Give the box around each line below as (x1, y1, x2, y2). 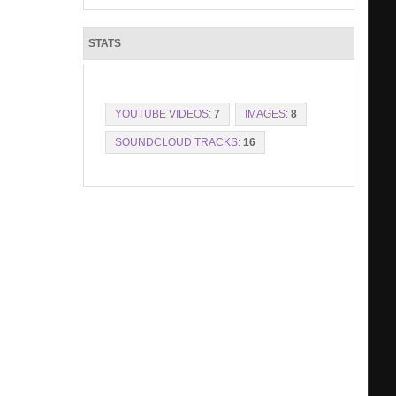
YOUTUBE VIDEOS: (114, 107, 211, 120)
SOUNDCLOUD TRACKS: (114, 135, 240, 148)
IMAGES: (244, 107, 288, 120)
